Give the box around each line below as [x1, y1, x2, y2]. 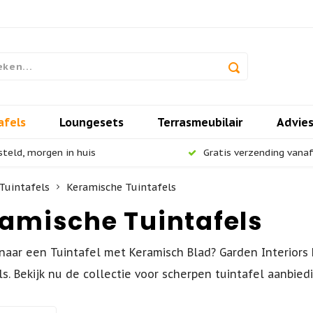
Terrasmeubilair [157, 115, 243, 129]
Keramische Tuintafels [66, 180, 176, 194]
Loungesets [59, 115, 124, 129]
